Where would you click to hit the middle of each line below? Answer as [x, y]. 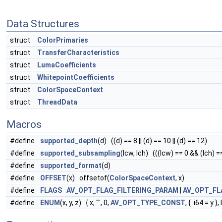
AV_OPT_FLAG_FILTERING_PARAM [122, 190]
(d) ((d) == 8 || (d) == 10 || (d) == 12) [152, 141]
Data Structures [43, 24]
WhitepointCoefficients [76, 77]
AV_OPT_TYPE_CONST [148, 203]
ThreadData [57, 102]
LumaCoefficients [67, 65]
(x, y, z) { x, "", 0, [85, 203]
